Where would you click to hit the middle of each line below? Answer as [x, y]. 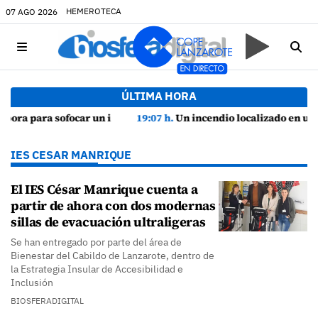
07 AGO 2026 [32, 11]
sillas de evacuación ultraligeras [108, 222]
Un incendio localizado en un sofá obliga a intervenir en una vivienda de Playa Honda [189, 118]
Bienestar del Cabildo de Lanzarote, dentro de [113, 256]
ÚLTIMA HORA [159, 96]
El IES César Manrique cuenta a [104, 189]
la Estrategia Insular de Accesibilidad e [97, 269]
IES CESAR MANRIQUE [71, 155]
